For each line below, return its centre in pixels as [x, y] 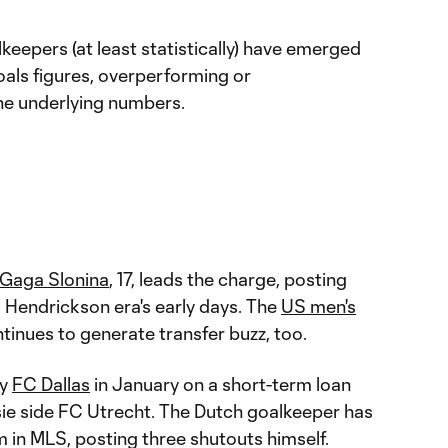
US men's [318, 306]
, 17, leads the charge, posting [228, 279]
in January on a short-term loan [220, 384]
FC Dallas [51, 384]
